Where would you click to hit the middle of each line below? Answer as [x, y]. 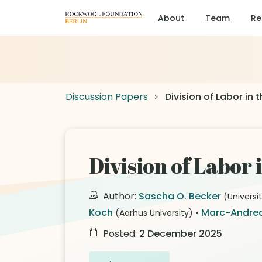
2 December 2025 [181, 234]
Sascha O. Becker [180, 196]
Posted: [120, 234]
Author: [120, 196]
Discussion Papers [107, 97]
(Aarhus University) [154, 213]
